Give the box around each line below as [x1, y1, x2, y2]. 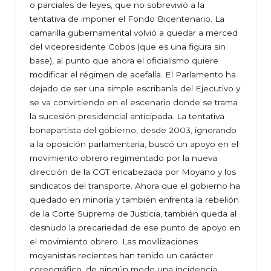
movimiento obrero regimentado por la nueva [30, 153, 217, 163]
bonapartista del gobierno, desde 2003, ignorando [30, 125, 237, 135]
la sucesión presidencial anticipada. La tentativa [30, 111, 224, 122]
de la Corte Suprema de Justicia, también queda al [30, 209, 237, 219]
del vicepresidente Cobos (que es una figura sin [30, 42, 226, 52]
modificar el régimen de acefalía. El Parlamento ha [30, 70, 236, 80]
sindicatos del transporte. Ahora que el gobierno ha [30, 181, 240, 191]
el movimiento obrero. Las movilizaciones [30, 237, 198, 247]
